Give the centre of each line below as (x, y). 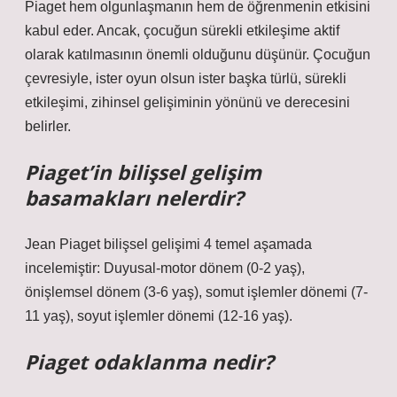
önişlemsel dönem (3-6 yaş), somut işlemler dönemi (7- (196, 292)
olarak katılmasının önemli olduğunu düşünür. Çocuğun (198, 54)
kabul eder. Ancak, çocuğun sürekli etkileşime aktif (182, 31)
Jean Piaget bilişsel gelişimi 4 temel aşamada (168, 244)
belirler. (48, 126)
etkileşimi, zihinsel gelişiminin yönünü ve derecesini (187, 102)
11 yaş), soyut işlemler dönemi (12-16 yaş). (159, 316)
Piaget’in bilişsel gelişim (143, 172)
